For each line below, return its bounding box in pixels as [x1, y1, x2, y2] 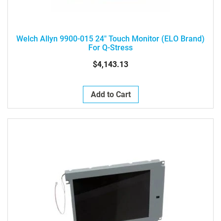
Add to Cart [90, 90, 131, 99]
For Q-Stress [88, 43, 133, 52]
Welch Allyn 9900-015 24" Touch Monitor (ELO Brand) [16, 34, 205, 43]
